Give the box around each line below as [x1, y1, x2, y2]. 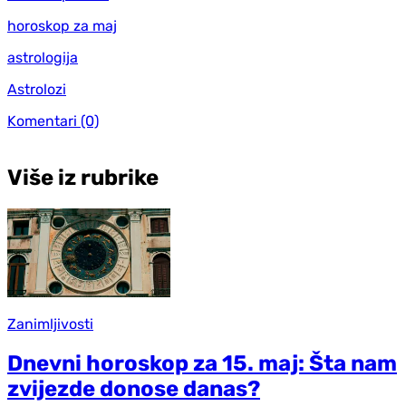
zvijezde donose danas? [7, 376, 260, 402]
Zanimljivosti [7, 315, 93, 333]
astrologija [7, 48, 78, 66]
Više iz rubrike [7, 164, 159, 190]
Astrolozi [7, 80, 66, 98]
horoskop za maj [7, 16, 117, 34]
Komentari [7, 111, 77, 130]
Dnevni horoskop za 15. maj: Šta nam [7, 351, 397, 377]
